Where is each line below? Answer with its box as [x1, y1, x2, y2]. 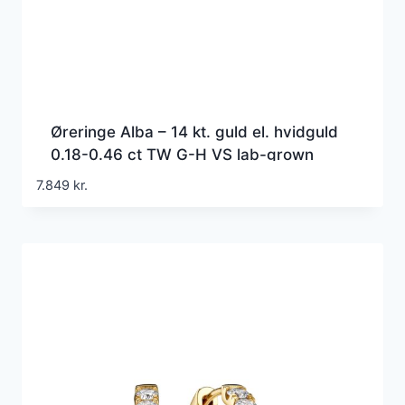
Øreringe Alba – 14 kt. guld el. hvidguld [51, 122, 338, 141]
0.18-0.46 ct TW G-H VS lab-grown [51, 145, 314, 164]
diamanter [51, 167, 126, 186]
